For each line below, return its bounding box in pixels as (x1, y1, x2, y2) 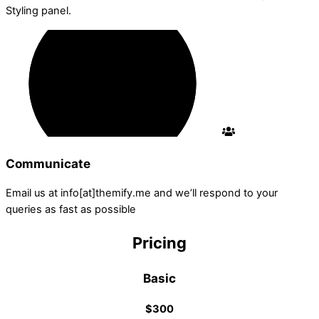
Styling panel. (6, 4, 71, 17)
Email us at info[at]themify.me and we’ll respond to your (6, 186, 278, 199)
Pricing (132, 233, 187, 252)
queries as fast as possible (6, 202, 136, 216)
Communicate (6, 155, 90, 171)
